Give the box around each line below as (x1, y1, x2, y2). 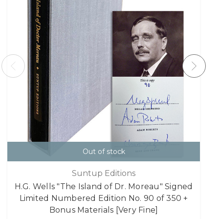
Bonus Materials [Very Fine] (49, 205, 158, 215)
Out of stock (82, 147, 125, 156)
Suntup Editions (72, 168, 135, 178)
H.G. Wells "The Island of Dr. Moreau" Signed (14, 181, 193, 191)
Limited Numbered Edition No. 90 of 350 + (19, 193, 188, 203)
